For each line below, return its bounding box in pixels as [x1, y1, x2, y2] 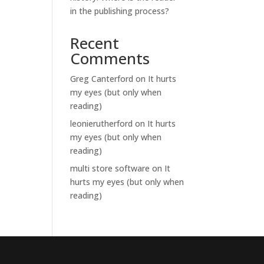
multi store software [70, 163, 150, 174]
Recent [70, 32, 120, 54]
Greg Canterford [70, 73, 134, 84]
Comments [70, 48, 150, 69]
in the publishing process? [70, 5, 170, 16]
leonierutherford [70, 118, 133, 129]
